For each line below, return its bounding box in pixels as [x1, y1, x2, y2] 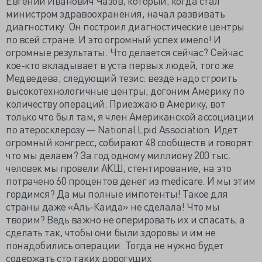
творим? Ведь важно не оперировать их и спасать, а [6, 212, 245, 226]
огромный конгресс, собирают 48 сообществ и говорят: [6, 135, 254, 149]
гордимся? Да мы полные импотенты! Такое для [6, 187, 228, 200]
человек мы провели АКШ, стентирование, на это [6, 161, 232, 174]
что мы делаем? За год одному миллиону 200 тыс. [6, 148, 230, 161]
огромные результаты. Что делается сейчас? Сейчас [6, 45, 243, 58]
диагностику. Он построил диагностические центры [6, 19, 244, 33]
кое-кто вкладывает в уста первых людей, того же [6, 58, 234, 71]
